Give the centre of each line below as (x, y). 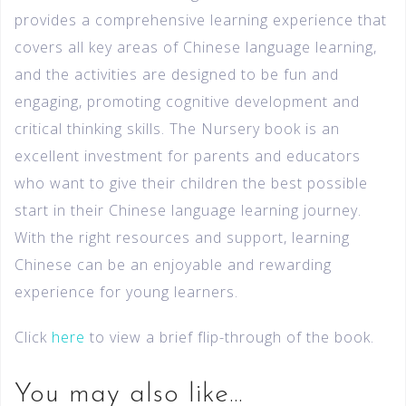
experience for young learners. (126, 291)
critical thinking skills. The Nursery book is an (177, 128)
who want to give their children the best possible (191, 183)
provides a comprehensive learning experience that (201, 19)
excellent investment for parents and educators (188, 155)
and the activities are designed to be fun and (177, 74)
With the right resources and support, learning (182, 237)
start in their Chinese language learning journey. (188, 210)
